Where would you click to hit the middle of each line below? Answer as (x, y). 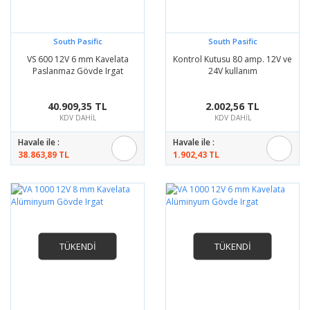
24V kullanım (232, 71)
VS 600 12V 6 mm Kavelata (77, 60)
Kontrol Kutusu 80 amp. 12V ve (232, 60)
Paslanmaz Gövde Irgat (77, 71)
